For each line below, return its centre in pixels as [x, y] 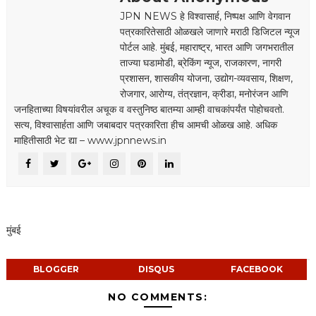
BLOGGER [56, 269]
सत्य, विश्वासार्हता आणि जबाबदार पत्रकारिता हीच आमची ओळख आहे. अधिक [145, 124]
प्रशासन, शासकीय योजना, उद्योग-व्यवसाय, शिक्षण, [206, 78]
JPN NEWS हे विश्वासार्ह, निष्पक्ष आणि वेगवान [205, 16]
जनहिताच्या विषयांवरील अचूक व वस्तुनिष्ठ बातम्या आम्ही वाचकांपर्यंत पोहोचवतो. [149, 109]
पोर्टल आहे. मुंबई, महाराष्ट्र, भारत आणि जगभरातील [206, 47]
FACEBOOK [256, 269]
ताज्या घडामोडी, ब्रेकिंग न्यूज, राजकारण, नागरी [200, 62]
